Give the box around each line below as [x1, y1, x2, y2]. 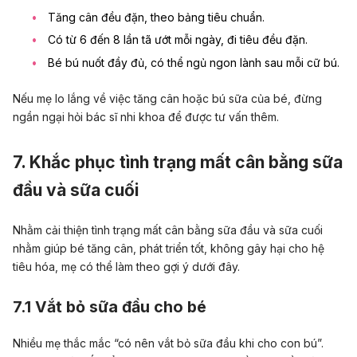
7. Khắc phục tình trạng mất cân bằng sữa [13, 152, 343, 173]
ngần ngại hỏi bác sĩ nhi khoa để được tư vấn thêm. [13, 110, 279, 124]
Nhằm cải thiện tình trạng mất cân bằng [13, 223, 218, 237]
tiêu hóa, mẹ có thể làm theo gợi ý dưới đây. [13, 260, 240, 274]
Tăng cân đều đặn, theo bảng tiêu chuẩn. [48, 10, 265, 24]
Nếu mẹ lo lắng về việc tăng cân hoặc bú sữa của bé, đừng [13, 92, 322, 106]
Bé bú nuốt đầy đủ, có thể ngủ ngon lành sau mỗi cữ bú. [48, 55, 339, 69]
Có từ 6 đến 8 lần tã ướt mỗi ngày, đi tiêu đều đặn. [48, 33, 308, 47]
